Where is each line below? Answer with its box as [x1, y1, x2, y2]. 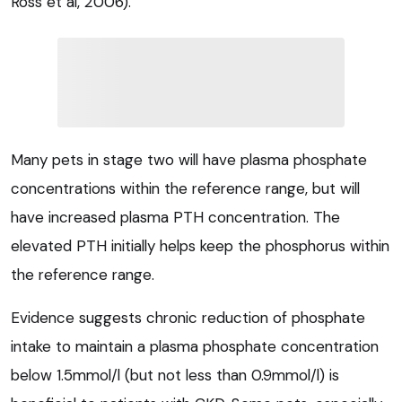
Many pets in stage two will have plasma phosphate [11, 150, 367, 170]
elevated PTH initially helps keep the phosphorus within [11, 236, 389, 257]
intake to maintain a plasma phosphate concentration [11, 336, 379, 357]
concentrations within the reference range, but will [11, 179, 360, 199]
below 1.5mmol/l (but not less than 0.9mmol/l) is [11, 365, 339, 386]
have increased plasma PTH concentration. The [11, 207, 340, 228]
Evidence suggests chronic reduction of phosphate [11, 308, 365, 328]
